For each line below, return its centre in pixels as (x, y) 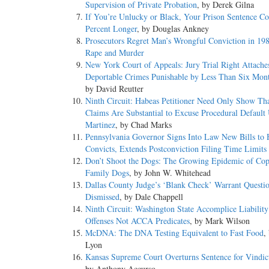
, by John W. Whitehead (170, 172)
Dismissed (102, 196)
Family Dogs (107, 172)
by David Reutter (114, 88)
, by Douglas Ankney (173, 28)
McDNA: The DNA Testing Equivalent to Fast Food (174, 232)
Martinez (100, 124)
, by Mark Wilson (220, 220)
